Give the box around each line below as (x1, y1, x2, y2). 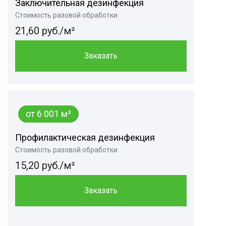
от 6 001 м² (26, 108, 71, 120)
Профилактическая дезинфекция (15, 132, 155, 143)
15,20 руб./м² (15, 159, 75, 172)
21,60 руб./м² (15, 25, 75, 37)
